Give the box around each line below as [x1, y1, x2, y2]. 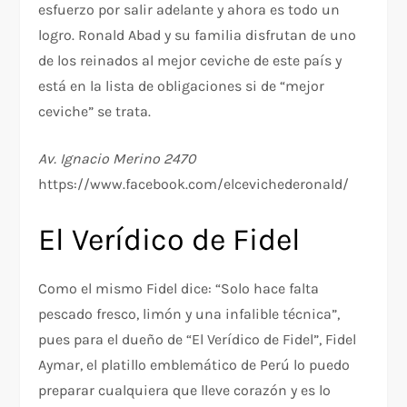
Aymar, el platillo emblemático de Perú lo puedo [38, 356, 351, 374]
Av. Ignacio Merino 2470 [38, 150, 196, 168]
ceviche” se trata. [38, 103, 152, 121]
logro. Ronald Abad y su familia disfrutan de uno [38, 26, 357, 45]
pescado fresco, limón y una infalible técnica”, [38, 305, 341, 323]
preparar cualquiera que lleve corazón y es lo [38, 382, 332, 400]
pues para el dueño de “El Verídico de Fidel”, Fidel [38, 331, 357, 349]
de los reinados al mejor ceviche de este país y [38, 52, 342, 70]
